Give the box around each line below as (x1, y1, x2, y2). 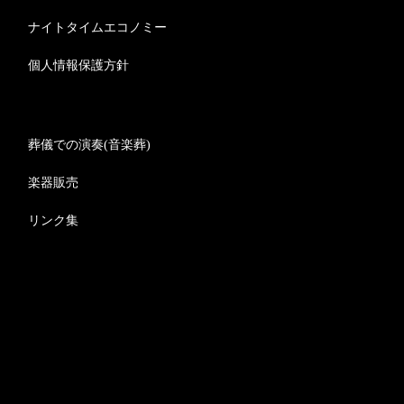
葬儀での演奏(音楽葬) (28, 138, 151, 151)
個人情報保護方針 (28, 59, 129, 72)
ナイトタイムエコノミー (28, 21, 167, 34)
